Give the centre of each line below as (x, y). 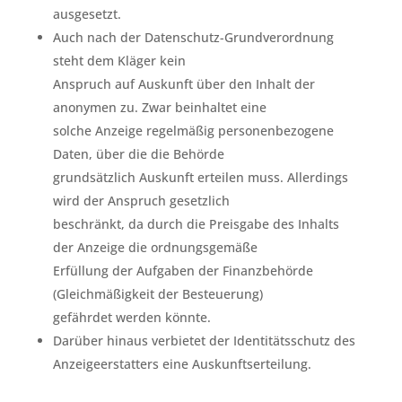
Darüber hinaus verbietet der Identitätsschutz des (204, 340)
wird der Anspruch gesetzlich (141, 200)
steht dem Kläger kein (119, 60)
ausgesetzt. (87, 13)
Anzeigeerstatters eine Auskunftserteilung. (182, 363)
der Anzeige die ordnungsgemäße (155, 247)
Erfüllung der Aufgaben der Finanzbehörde (183, 270)
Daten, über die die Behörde (138, 153)
